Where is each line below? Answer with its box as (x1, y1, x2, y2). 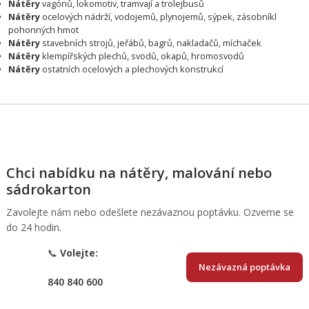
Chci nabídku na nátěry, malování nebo (6, 163, 272, 183)
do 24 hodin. (6, 221, 61, 235)
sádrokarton (6, 180, 91, 199)
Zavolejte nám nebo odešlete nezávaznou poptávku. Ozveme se (6, 206, 294, 219)
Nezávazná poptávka (199, 261, 291, 274)
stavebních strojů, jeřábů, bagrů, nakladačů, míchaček (40, 37, 262, 50)
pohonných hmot (8, 23, 79, 37)
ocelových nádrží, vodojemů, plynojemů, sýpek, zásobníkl (40, 10, 277, 23)
